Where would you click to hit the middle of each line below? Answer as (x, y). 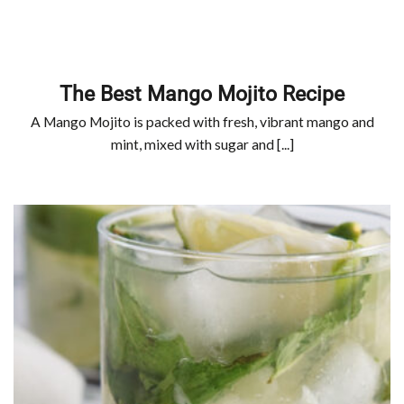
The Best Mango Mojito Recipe (202, 93)
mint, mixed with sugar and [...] (202, 145)
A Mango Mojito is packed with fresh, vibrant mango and (202, 122)
